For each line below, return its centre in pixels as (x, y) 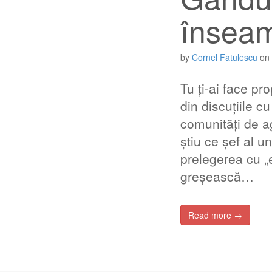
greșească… (217, 176)
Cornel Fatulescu (225, 57)
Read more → (215, 215)
